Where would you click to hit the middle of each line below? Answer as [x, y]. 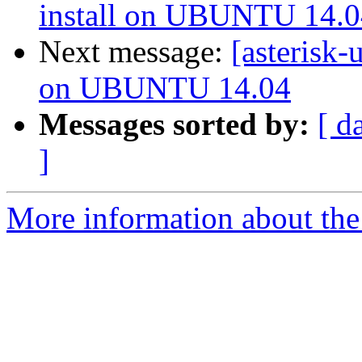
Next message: [135, 52]
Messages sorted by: [174, 124]
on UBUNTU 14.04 [165, 88]
